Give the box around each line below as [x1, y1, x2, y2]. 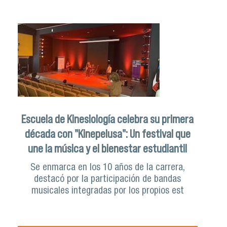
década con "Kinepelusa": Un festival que [24, 127, 191, 140]
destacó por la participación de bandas [34, 174, 181, 184]
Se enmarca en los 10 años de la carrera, [30, 163, 185, 173]
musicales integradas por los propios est [31, 186, 184, 196]
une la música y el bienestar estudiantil [28, 141, 187, 155]
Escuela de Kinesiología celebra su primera [21, 112, 194, 126]
